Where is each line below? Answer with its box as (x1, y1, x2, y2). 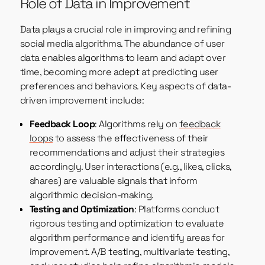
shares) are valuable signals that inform (29, 174, 198, 188)
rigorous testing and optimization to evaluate (29, 217, 224, 230)
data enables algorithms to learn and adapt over (20, 51, 226, 64)
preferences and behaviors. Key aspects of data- (20, 80, 231, 93)
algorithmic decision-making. (29, 189, 154, 202)
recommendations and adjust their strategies (29, 146, 225, 159)
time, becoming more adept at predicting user (20, 66, 218, 79)
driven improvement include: (20, 94, 144, 107)
